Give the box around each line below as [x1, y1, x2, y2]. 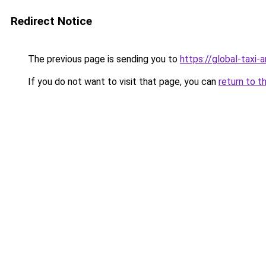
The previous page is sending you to [26, 53, 180, 65]
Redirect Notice [11, 14, 92, 28]
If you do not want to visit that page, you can [26, 76, 218, 87]
